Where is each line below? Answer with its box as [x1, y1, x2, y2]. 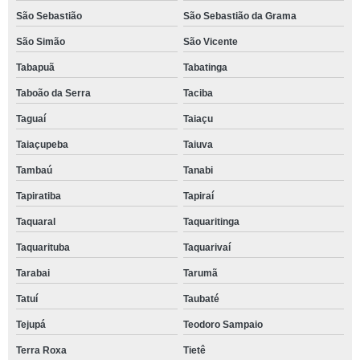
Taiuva [182, 138, 213, 150]
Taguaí [16, 112, 46, 125]
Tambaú [16, 164, 52, 176]
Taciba [182, 87, 213, 99]
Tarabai [16, 267, 50, 279]
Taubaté [182, 292, 219, 305]
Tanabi [182, 164, 213, 176]
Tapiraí [182, 190, 214, 202]
